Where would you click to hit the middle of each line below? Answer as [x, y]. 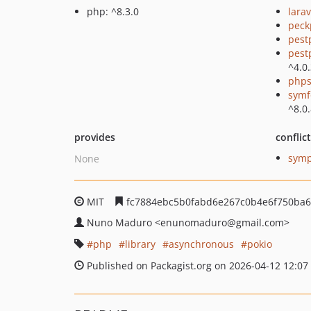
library [140, 244]
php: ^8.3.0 [113, 11]
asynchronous [201, 244]
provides [95, 137]
